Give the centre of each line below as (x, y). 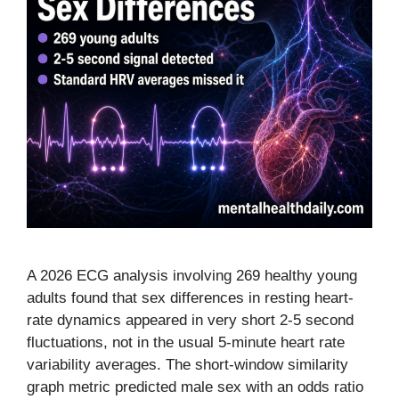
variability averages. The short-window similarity (187, 365)
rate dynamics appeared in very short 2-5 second (190, 320)
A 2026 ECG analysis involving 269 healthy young (192, 276)
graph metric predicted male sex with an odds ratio (195, 387)
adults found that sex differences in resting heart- (190, 298)
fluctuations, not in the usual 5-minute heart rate (186, 342)
